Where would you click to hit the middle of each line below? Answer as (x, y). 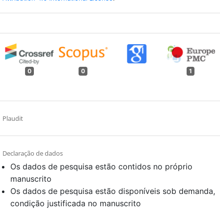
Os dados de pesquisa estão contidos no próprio (101, 167)
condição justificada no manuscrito (76, 204)
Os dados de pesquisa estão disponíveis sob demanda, (113, 191)
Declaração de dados (33, 153)
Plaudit (13, 119)
